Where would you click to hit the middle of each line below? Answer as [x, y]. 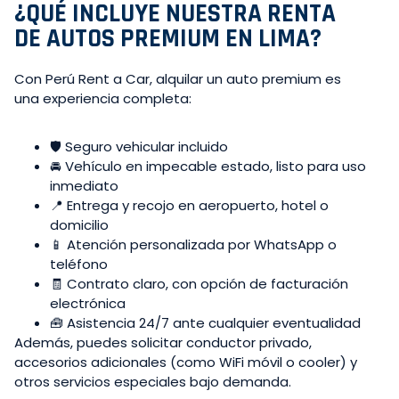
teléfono [79, 265]
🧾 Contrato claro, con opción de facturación [199, 284]
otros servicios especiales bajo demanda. [153, 382]
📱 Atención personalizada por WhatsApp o [193, 245]
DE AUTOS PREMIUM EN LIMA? [168, 39]
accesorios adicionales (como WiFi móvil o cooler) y [186, 362]
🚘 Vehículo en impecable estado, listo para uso [208, 167]
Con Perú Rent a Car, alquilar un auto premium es [178, 79]
